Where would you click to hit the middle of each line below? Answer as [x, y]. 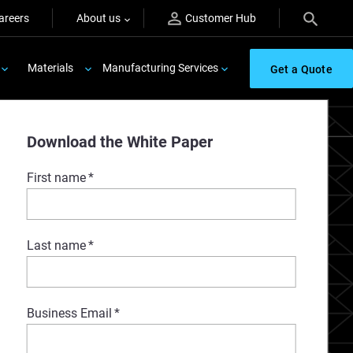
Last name [56, 245]
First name [56, 178]
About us [98, 18]
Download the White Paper [119, 142]
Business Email [69, 313]
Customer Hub [221, 18]
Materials [50, 68]
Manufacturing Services [160, 68]
